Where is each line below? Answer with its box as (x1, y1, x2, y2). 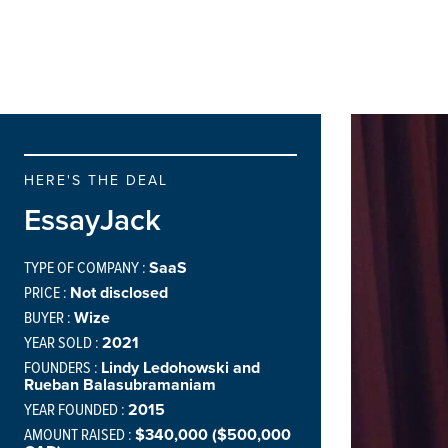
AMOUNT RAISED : (24, 423, 135, 445)
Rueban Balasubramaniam (24, 373, 216, 396)
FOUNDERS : (24, 356, 101, 378)
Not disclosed (70, 281, 168, 304)
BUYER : (24, 306, 74, 328)
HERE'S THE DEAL (24, 170, 168, 191)
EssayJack (24, 198, 161, 242)
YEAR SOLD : (24, 331, 102, 353)
